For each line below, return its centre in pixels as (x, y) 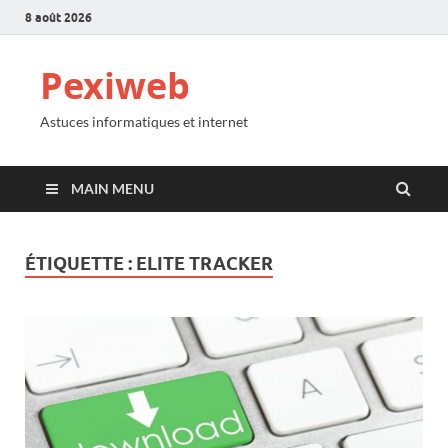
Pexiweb (115, 85)
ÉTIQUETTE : (80, 263)
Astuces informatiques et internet (144, 121)
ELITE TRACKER (204, 263)
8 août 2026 (58, 17)
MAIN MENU (112, 188)
